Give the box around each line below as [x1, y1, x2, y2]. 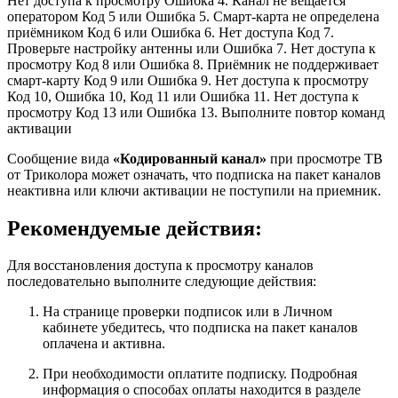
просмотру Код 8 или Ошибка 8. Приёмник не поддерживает [7, 56, 378, 72]
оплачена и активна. [43, 336, 165, 352]
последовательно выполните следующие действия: [7, 274, 316, 290]
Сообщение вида [7, 150, 113, 166]
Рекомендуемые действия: [7, 216, 262, 240]
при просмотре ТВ [267, 150, 383, 166]
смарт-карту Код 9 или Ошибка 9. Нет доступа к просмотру [7, 72, 369, 88]
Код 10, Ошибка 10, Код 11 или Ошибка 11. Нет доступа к [7, 88, 359, 104]
